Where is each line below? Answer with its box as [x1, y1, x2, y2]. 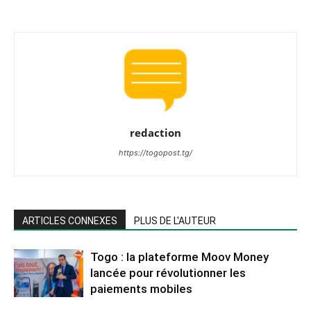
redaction [130, 125, 181, 140]
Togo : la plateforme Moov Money [90, 249, 269, 264]
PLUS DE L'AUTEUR [134, 215, 216, 226]
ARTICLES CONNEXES [22, 215, 117, 226]
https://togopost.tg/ [119, 147, 192, 158]
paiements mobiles [90, 281, 192, 296]
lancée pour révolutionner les [90, 265, 246, 280]
